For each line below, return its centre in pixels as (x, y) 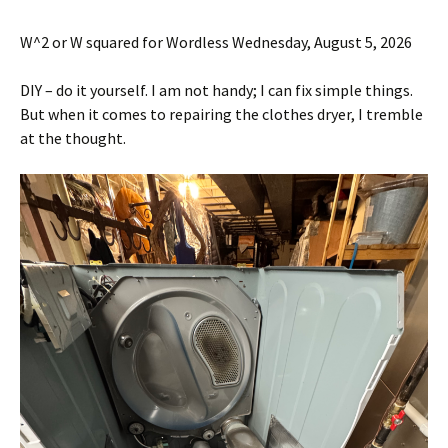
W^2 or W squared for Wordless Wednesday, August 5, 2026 (216, 42)
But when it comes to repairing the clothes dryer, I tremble (221, 114)
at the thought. (73, 138)
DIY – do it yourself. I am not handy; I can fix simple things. (216, 90)
